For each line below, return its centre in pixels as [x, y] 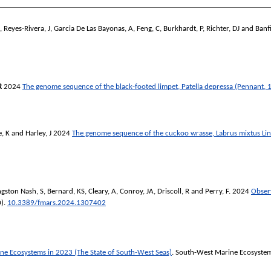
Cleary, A [102, 191]
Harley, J [38, 133]
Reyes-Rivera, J [27, 29]
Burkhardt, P [183, 29]
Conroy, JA [137, 191]
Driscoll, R [173, 191]
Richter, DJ [223, 29]
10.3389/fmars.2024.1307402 [57, 203]
